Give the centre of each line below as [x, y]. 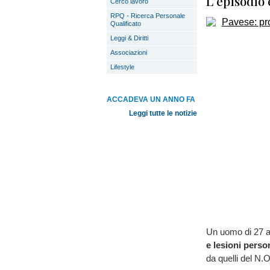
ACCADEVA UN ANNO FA [151, 99]
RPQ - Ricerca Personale [148, 16]
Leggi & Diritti [129, 38]
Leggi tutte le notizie [163, 113]
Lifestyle [122, 67]
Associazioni [129, 52]
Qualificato [126, 24]
